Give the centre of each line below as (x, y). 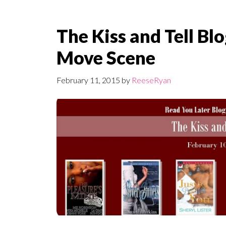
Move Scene (106, 58)
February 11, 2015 (88, 80)
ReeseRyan (151, 80)
